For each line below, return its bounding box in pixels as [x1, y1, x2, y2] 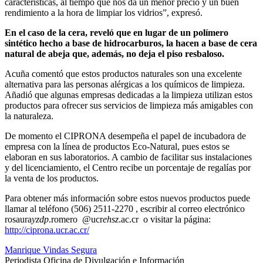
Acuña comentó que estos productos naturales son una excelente [5, 68, 242, 79]
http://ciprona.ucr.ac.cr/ [5, 224, 89, 235]
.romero [49, 214, 77, 224]
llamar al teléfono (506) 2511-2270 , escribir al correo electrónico [5, 203, 245, 214]
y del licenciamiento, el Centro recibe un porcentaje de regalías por [5, 162, 251, 173]
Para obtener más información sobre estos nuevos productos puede [5, 193, 250, 203]
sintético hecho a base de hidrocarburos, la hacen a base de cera [5, 38, 257, 48]
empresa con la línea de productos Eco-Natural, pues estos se [5, 141, 230, 151]
